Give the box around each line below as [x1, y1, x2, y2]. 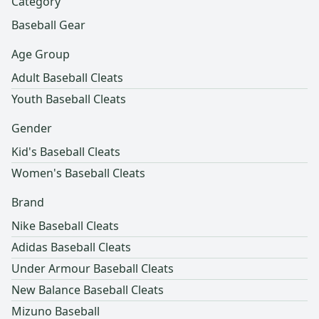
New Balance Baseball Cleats [11, 282, 164, 298]
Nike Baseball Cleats [11, 218, 119, 234]
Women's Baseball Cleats [11, 165, 145, 182]
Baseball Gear [11, 17, 85, 33]
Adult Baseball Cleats [11, 70, 123, 86]
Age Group [11, 46, 70, 63]
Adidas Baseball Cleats [11, 239, 131, 256]
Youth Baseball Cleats [11, 91, 126, 108]
